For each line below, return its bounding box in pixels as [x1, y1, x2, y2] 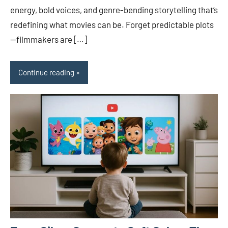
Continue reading [18, 68, 74, 77]
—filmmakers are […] [10, 34, 87, 44]
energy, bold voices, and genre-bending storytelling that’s [10, 4, 218, 15]
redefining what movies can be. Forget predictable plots [10, 19, 214, 30]
